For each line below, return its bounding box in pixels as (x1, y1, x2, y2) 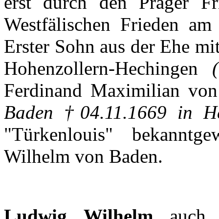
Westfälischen (4, 14, 110, 35)
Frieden (120, 14, 179, 35)
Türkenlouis (12, 124, 105, 145)
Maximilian (90, 80, 180, 101)
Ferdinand (4, 80, 91, 101)
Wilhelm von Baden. (4, 146, 163, 167)
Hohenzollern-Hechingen (4, 58, 198, 79)
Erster (4, 36, 49, 57)
